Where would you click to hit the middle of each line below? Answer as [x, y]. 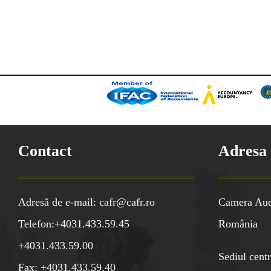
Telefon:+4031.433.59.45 [74, 224]
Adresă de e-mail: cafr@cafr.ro [87, 202]
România [238, 224]
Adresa [242, 151]
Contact [45, 151]
